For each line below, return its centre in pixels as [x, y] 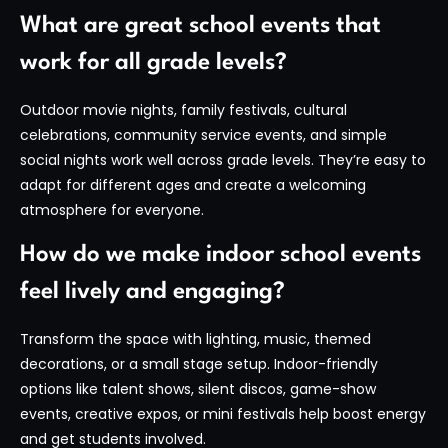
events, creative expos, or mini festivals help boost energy [223, 414]
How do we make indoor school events [220, 255]
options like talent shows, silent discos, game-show [198, 389]
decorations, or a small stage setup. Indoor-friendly [199, 364]
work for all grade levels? [153, 62]
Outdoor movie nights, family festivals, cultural [183, 109]
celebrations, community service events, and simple [203, 134]
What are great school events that [200, 25]
